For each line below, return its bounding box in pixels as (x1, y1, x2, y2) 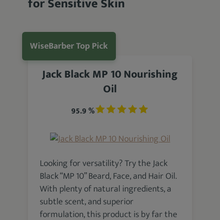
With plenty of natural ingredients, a (40, 182, 172, 196)
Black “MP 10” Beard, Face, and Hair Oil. (40, 169, 177, 184)
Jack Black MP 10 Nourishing (42, 65, 178, 83)
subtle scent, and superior (40, 194, 134, 209)
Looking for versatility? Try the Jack (40, 156, 168, 171)
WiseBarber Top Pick (30, 39, 109, 54)
